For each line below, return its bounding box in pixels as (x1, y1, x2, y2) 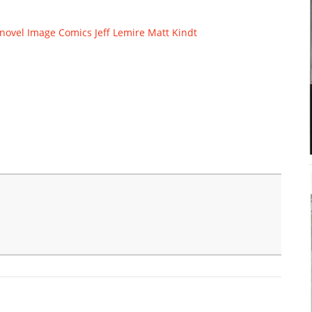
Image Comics (27, 25, 92, 39)
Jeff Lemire (95, 25, 145, 39)
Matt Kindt (148, 25, 197, 39)
